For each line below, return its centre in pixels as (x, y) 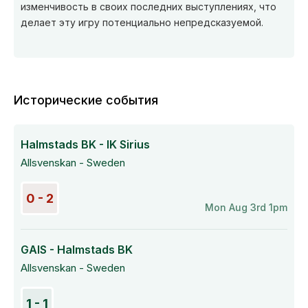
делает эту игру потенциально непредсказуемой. (142, 22)
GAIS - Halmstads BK (77, 250)
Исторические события (86, 100)
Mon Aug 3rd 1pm (246, 207)
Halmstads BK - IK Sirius (85, 144)
